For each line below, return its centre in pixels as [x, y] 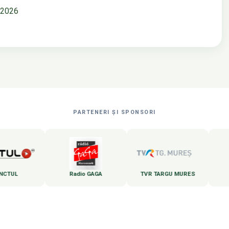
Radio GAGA [61, 174]
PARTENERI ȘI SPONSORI [114, 112]
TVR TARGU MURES [143, 174]
